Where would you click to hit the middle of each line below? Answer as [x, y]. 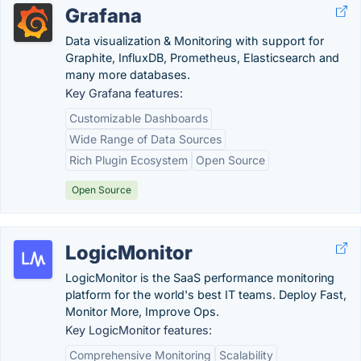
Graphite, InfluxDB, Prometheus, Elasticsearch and [202, 58]
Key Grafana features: [124, 93]
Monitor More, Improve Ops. [142, 311]
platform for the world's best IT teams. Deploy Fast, [206, 295]
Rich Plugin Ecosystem [129, 160]
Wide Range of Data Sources [145, 139]
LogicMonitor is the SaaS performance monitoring [200, 278]
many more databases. [128, 75]
